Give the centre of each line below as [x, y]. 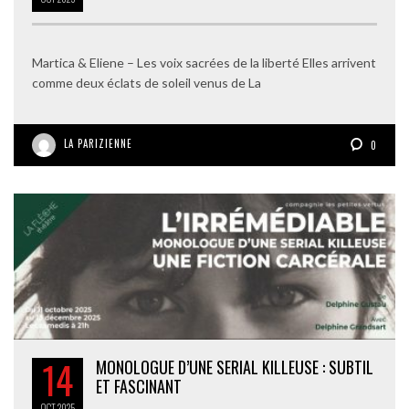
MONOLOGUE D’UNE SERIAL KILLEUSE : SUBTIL [235, 367]
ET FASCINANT [139, 387]
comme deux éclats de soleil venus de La [147, 83]
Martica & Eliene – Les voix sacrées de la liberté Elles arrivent [204, 63]
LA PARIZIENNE [98, 143]
